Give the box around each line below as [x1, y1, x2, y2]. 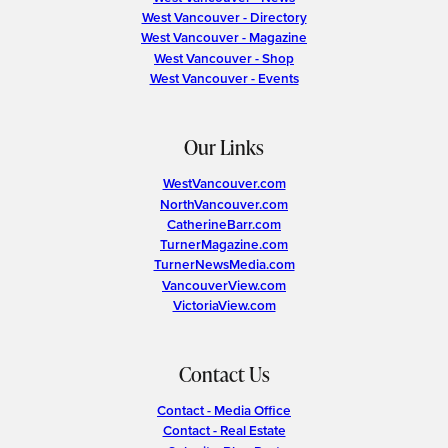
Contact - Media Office [157, 400, 291, 421]
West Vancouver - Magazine [141, 27, 307, 48]
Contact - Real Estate [162, 420, 286, 441]
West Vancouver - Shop [154, 47, 294, 68]
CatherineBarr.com [167, 213, 281, 234]
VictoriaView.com [172, 294, 276, 315]
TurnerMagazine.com [160, 234, 288, 255]
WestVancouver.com [162, 173, 286, 194]
